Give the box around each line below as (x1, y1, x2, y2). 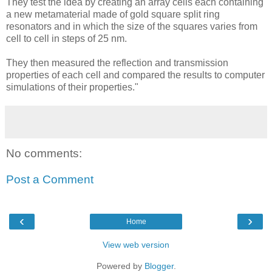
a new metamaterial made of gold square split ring (6, 8, 220, 19)
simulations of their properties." (6, 81, 138, 92)
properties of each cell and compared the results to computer (6, 69, 265, 80)
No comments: (6, 146, 82, 160)
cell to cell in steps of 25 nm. (6, 33, 127, 44)
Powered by (96, 260, 144, 271)
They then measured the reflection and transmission (6, 57, 228, 68)
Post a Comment (6, 173, 93, 186)
